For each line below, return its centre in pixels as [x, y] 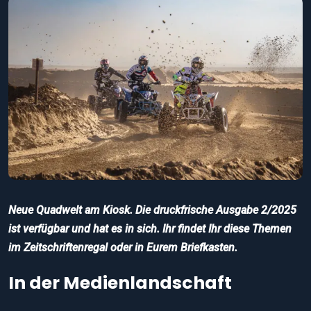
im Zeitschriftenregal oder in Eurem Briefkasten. [123, 247]
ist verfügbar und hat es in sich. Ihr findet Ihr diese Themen [150, 228]
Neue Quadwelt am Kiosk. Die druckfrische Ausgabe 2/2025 [152, 210]
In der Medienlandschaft [120, 283]
